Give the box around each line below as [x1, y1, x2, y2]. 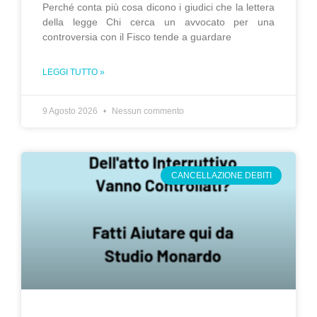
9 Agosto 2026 [42, 106, 100, 116]
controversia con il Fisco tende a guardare [42, 31, 231, 42]
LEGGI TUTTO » [42, 67, 105, 77]
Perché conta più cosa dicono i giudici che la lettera [42, 1, 275, 13]
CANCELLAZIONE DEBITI [171, 171, 272, 181]
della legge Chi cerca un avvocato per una [42, 16, 275, 28]
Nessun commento [110, 106, 184, 116]
